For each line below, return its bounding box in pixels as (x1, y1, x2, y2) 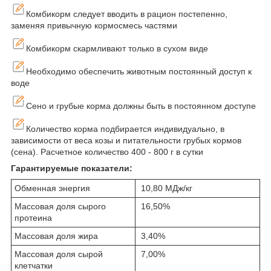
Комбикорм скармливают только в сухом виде (26, 44, 208, 54)
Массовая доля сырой (15, 249, 103, 260)
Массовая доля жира (15, 231, 98, 241)
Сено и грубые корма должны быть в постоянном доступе (26, 101, 256, 111)
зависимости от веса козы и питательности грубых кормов (11, 135, 241, 146)
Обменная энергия (15, 183, 90, 194)
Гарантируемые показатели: (11, 163, 132, 174)
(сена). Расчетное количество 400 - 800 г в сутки (11, 147, 203, 157)
